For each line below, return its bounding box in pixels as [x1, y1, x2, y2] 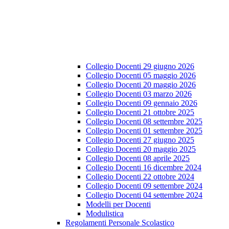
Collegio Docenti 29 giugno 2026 [86, 62, 194, 71]
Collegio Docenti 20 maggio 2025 [86, 145, 196, 154]
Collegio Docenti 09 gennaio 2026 [86, 99, 197, 108]
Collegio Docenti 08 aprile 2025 [86, 154, 190, 163]
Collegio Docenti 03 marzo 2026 [86, 89, 192, 99]
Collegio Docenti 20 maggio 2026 [86, 80, 196, 89]
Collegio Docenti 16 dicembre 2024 [86, 163, 201, 172]
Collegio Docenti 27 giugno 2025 [86, 135, 194, 145]
